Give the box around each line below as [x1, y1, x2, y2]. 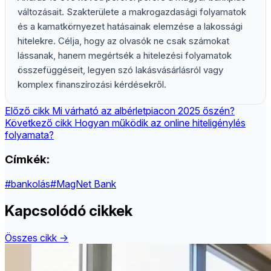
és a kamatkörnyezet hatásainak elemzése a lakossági [18, 21, 243, 33]
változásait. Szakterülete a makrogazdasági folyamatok [18, 6, 246, 18]
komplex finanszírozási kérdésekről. [18, 79, 166, 91]
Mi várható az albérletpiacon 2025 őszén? [52, 105, 235, 117]
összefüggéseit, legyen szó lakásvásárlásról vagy [18, 64, 223, 76]
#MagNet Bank [50, 177, 116, 190]
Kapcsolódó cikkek [5, 201, 132, 220]
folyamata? [5, 129, 54, 142]
